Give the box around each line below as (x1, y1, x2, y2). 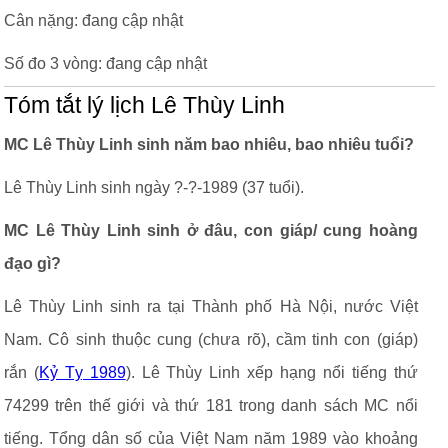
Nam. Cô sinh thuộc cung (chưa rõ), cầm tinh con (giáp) (4, 331, 418, 348)
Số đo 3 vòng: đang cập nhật (4, 55, 207, 72)
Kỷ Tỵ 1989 (38, 364, 126, 381)
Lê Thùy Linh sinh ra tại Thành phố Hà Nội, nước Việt (4, 298, 418, 315)
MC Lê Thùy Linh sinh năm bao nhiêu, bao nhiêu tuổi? (4, 136, 414, 153)
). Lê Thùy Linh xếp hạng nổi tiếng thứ (125, 364, 418, 381)
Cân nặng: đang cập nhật (4, 12, 183, 29)
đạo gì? (4, 255, 61, 272)
